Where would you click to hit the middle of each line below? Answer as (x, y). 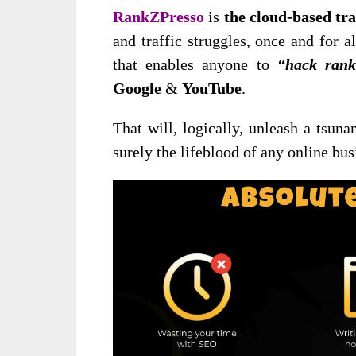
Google (137, 89)
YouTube (212, 89)
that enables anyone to (195, 65)
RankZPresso (159, 17)
